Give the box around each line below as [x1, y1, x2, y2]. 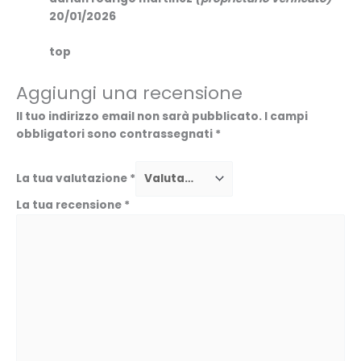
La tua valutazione [16, 170, 130, 186]
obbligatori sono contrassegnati [16, 126, 215, 142]
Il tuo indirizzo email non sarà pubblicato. [16, 108, 262, 124]
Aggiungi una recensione [16, 80, 243, 106]
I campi [264, 108, 308, 124]
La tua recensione [16, 197, 124, 214]
